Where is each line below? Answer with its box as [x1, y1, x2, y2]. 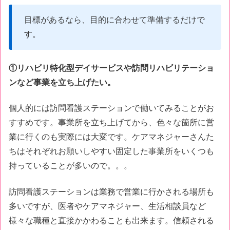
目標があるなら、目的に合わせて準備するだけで [24, 15, 205, 24]
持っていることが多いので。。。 [9, 161, 132, 170]
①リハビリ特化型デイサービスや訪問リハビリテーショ [9, 64, 214, 73]
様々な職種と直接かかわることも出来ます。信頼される [9, 216, 214, 225]
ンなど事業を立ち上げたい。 [9, 78, 116, 87]
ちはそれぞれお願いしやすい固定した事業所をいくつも [9, 147, 214, 156]
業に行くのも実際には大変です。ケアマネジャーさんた [9, 132, 214, 142]
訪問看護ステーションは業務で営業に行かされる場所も [9, 187, 214, 196]
